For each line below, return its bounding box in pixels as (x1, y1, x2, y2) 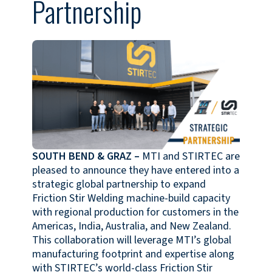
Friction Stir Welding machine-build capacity (32, 190, 230, 206)
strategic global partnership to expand (32, 176, 206, 192)
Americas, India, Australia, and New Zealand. (32, 218, 231, 234)
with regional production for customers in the (32, 204, 239, 220)
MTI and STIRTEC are (139, 148, 240, 164)
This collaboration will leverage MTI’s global (32, 232, 231, 248)
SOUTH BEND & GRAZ (32, 148, 132, 164)
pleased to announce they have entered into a (32, 162, 239, 178)
